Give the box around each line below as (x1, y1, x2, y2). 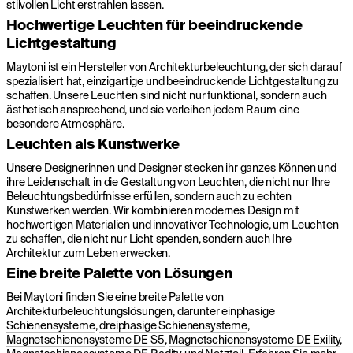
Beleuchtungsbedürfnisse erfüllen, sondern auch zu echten (6, 190, 292, 203)
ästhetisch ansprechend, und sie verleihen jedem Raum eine (6, 103, 299, 117)
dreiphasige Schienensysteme (99, 319, 247, 333)
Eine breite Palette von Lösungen (6, 265, 232, 282)
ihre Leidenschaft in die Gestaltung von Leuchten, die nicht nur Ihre (6, 176, 331, 189)
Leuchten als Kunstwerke (6, 136, 180, 153)
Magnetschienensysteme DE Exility (169, 333, 340, 347)
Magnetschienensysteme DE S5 (6, 333, 165, 347)
